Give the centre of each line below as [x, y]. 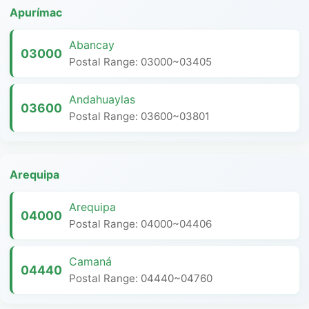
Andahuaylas [102, 99]
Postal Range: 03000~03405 [140, 62]
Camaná [90, 261]
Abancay [92, 45]
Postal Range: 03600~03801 [139, 116]
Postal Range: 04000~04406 [140, 224]
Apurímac [36, 12]
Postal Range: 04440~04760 [141, 278]
